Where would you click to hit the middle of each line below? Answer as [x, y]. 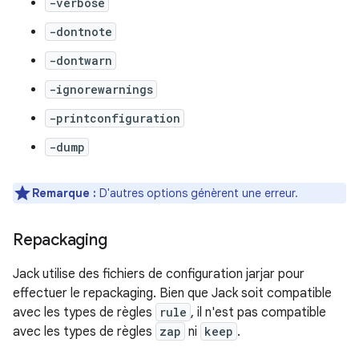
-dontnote [81, 31]
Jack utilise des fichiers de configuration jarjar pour [159, 274]
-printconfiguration [115, 118]
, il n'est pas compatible [258, 312]
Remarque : [64, 193]
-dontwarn [81, 60]
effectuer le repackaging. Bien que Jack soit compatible [172, 293]
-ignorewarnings [101, 89]
